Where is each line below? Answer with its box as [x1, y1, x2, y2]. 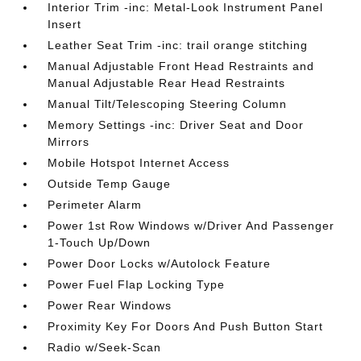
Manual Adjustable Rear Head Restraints [48, 77, 286, 89]
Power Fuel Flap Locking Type [48, 278, 226, 291]
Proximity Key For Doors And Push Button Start [48, 320, 324, 333]
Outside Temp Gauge [48, 177, 172, 190]
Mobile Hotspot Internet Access [48, 156, 230, 169]
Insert [48, 18, 82, 31]
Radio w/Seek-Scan [48, 341, 162, 354]
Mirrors [48, 135, 90, 148]
